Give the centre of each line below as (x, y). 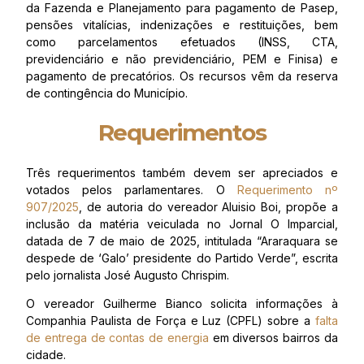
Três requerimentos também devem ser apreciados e (182, 172)
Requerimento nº (288, 189)
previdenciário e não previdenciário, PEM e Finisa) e (182, 59)
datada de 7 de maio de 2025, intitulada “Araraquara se (182, 240)
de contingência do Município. (107, 93)
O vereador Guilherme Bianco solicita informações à (182, 303)
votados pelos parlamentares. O (132, 189)
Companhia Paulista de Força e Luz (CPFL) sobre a (171, 320)
